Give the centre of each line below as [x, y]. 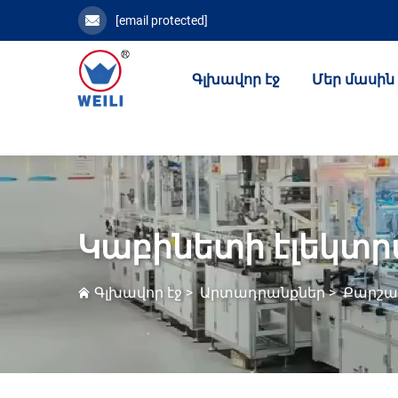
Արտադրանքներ [263, 293]
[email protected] [162, 20]
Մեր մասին [354, 80]
